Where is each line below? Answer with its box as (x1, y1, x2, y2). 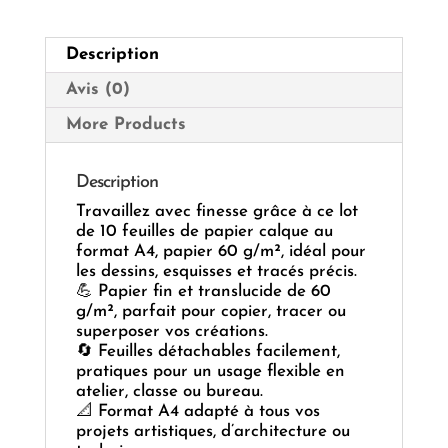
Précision (43, 52, 112, 70)
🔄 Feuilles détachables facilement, (75, 343, 340, 361)
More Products (65, 116, 186, 134)
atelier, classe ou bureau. (75, 383, 263, 401)
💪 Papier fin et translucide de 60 (75, 283, 331, 301)
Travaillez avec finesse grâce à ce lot (75, 203, 358, 221)
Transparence (43, 12, 150, 30)
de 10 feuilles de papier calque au (75, 223, 333, 241)
